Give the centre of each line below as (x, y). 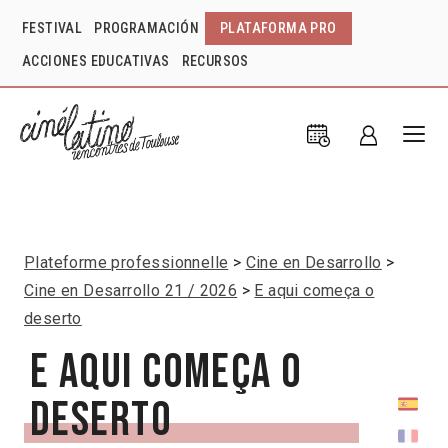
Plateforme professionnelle (126, 262)
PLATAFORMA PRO (278, 28)
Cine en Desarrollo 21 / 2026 (131, 290)
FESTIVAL (52, 28)
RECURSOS (215, 61)
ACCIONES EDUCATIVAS (96, 61)
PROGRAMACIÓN (147, 28)
